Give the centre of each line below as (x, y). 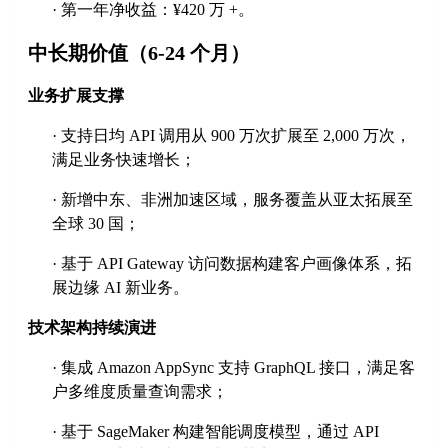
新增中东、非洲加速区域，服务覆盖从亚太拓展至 (237, 199)
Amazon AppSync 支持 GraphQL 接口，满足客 (254, 367)
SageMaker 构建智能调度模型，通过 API (236, 431)
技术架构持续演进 (92, 327)
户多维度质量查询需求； (140, 391)
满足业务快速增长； (124, 159)
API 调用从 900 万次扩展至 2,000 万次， (268, 135)
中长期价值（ (88, 52)
